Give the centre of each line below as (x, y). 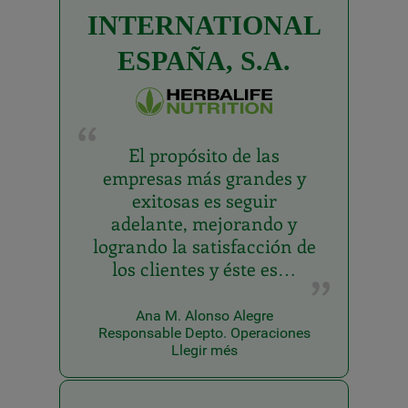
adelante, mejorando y (204, 222)
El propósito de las (204, 154)
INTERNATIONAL (204, 25)
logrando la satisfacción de (204, 245)
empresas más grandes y (204, 177)
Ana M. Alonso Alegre (204, 315)
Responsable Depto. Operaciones (204, 332)
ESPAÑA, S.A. (204, 61)
